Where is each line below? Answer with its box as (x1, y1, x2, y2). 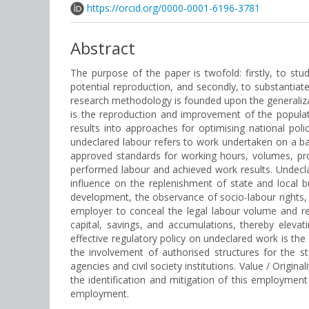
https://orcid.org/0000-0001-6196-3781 (87, 1, 260, 14)
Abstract (70, 37, 135, 59)
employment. (70, 287, 129, 300)
